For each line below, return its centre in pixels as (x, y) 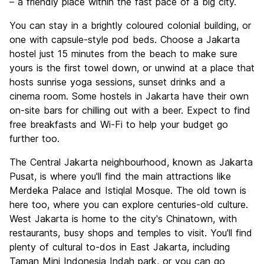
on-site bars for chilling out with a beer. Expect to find (130, 110)
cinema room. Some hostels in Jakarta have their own (129, 96)
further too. (34, 139)
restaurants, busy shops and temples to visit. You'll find (131, 233)
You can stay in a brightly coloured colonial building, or (130, 26)
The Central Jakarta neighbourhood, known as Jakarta (131, 162)
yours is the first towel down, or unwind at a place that (132, 68)
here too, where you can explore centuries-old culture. (129, 205)
